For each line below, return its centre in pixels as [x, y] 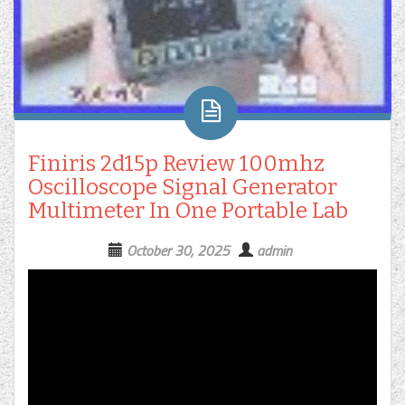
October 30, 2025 [178, 251]
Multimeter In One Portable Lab [188, 211]
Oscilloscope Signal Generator [183, 188]
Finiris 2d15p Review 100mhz [176, 164]
